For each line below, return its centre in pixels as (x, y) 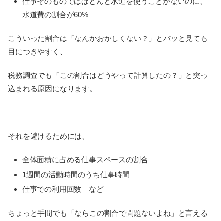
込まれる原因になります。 (52, 89)
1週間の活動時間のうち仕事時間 (76, 175)
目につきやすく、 (37, 52)
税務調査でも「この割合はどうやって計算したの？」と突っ (108, 75)
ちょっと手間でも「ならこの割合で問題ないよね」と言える (108, 213)
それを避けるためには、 (49, 136)
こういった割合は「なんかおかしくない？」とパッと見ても (108, 38)
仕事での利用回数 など (63, 189)
